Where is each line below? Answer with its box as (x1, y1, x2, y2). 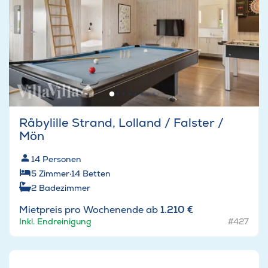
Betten (83, 168, 111, 179)
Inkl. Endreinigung (19, 216, 92, 227)
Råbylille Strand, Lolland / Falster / (19, 115, 224, 131)
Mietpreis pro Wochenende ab (19, 203, 160, 217)
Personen (42, 154, 81, 165)
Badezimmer (39, 182, 90, 194)
